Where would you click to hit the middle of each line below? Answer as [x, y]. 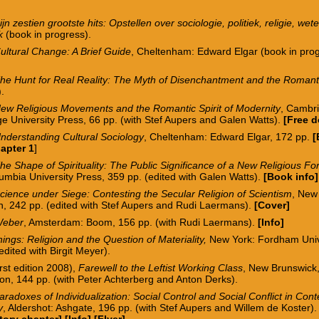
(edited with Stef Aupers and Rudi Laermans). [151, 205]
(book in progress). [49, 34]
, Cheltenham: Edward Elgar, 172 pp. [229, 136]
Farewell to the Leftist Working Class [161, 267]
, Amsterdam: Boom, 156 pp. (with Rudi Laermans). [141, 222]
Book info [291, 176]
